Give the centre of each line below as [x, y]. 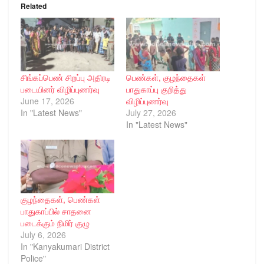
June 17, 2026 [47, 100]
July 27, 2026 [151, 112]
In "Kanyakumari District [65, 246]
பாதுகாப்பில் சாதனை [56, 211]
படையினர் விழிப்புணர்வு [60, 89]
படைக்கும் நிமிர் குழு [55, 222]
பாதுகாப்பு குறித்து [156, 89]
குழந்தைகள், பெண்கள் [60, 199]
